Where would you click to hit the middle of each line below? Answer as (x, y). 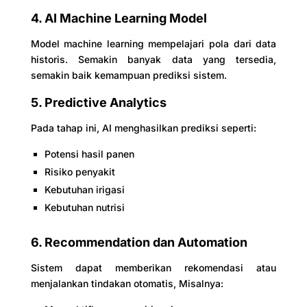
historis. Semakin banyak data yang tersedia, (153, 59)
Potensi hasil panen (89, 153)
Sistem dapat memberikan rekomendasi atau (153, 267)
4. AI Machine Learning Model (119, 18)
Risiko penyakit (79, 171)
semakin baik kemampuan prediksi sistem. (128, 75)
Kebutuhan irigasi (84, 189)
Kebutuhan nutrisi (84, 207)
